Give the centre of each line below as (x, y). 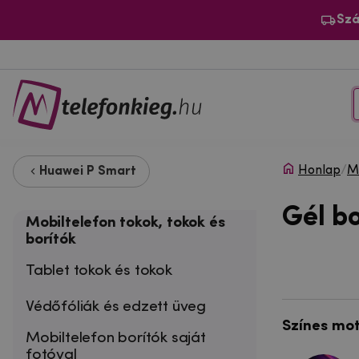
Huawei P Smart (88, 171)
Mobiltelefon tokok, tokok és (125, 222)
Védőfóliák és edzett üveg (116, 307)
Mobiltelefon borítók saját (116, 338)
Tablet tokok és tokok (99, 270)
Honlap (319, 170)
